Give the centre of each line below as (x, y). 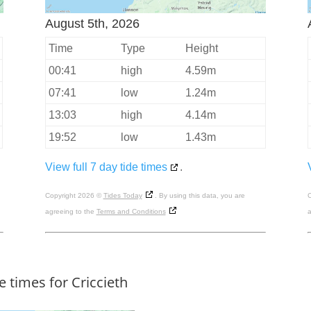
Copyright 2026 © (74, 196)
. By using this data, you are (200, 196)
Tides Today (123, 196)
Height (201, 49)
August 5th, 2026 (92, 24)
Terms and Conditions (131, 212)
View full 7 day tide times (106, 167)
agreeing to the (70, 212)
